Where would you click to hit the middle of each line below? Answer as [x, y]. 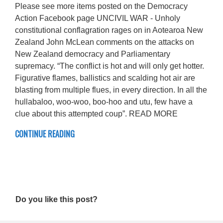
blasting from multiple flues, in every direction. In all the [111, 90]
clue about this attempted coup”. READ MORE [96, 113]
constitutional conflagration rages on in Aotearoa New [109, 30]
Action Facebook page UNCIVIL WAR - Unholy [98, 18]
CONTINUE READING [45, 134]
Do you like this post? [57, 199]
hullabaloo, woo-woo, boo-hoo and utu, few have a [104, 102]
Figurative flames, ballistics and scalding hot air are [105, 78]
